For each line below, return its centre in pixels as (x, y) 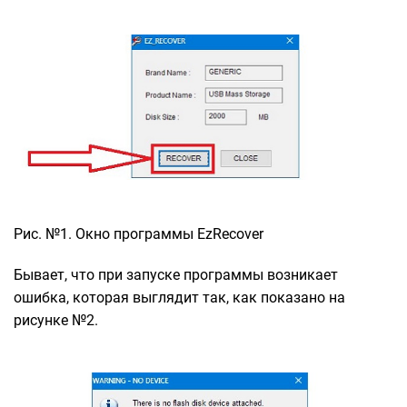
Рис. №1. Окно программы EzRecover (139, 233)
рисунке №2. (56, 320)
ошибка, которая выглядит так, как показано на (179, 297)
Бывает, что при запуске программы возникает (176, 274)
